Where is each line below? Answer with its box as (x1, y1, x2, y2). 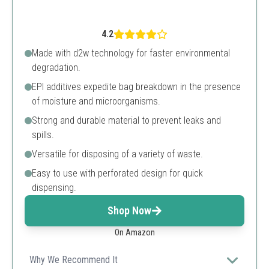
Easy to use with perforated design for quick (32, 168, 203, 179)
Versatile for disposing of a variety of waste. (32, 148, 203, 160)
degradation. (32, 62, 80, 73)
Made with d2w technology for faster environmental (32, 47, 230, 59)
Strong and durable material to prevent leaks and (32, 115, 221, 126)
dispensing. (32, 182, 76, 193)
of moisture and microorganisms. (32, 95, 160, 107)
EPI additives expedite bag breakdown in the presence (32, 81, 241, 92)
